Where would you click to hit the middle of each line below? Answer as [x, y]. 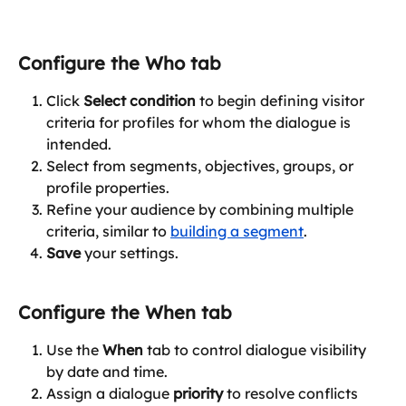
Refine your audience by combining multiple [202, 210]
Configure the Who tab [120, 63]
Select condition [140, 101]
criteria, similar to [108, 232]
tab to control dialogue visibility [256, 349]
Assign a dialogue [110, 393]
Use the [74, 349]
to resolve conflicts [292, 393]
